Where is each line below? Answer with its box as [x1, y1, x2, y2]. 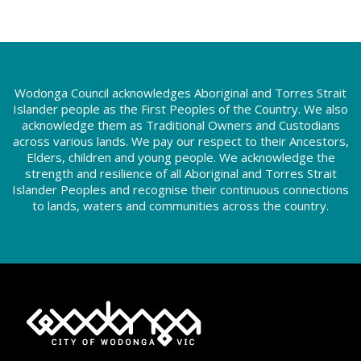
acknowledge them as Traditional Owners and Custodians [21, 116, 340, 133]
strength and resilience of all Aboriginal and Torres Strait [24, 164, 337, 181]
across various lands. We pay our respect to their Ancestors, [12, 132, 349, 149]
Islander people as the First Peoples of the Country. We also [13, 100, 348, 117]
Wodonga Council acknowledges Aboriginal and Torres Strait [15, 84, 346, 101]
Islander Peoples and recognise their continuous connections [12, 180, 349, 197]
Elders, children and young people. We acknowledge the [26, 148, 335, 165]
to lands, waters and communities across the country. [32, 197, 329, 214]
